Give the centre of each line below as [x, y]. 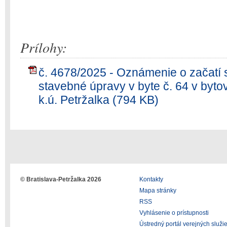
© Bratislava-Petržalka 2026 [61, 179]
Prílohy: [44, 47]
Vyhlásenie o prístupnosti [174, 213]
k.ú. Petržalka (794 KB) [99, 100]
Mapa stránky [158, 191]
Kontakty [151, 179]
